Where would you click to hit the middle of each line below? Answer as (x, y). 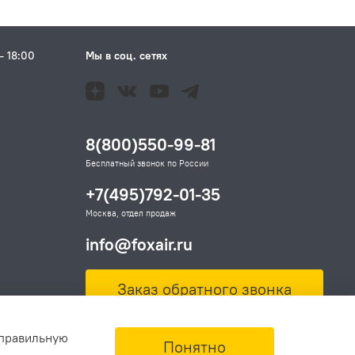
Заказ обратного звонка (204, 289)
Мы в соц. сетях (126, 56)
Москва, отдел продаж (131, 214)
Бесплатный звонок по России (147, 164)
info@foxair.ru (139, 245)
